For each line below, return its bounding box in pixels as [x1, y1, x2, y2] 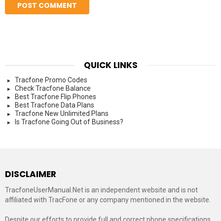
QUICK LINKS [83, 59, 138, 71]
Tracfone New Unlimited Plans [15, 109, 109, 117]
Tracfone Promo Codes [15, 75, 87, 84]
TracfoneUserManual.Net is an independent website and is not [5, 185, 198, 194]
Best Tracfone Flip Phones [15, 92, 96, 101]
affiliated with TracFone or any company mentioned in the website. [5, 195, 211, 204]
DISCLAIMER [5, 168, 56, 180]
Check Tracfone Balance [15, 84, 91, 92]
